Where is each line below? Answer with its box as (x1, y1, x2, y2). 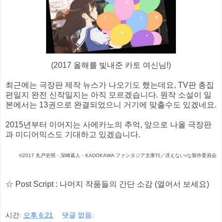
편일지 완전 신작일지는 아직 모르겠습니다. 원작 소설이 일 (5, 90, 212, 99)
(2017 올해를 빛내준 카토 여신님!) (51, 60, 171, 69)
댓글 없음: (62, 211, 94, 220)
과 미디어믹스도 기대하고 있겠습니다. (5, 130, 140, 139)
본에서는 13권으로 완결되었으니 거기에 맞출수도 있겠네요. (5, 100, 217, 109)
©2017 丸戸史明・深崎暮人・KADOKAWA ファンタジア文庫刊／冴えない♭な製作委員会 (19, 152, 217, 158)
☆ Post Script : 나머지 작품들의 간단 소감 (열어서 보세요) (5, 179, 209, 188)
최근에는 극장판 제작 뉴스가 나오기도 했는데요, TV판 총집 (5, 80, 214, 89)
